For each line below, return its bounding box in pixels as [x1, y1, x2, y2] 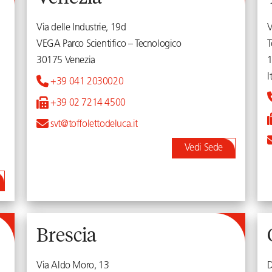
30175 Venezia [36, 56, 95, 66]
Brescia [36, 222, 97, 246]
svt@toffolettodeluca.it [48, 120, 138, 129]
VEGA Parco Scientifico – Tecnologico [36, 39, 182, 49]
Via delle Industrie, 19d [36, 23, 126, 33]
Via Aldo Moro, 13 [36, 261, 109, 271]
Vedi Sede [189, 143, 223, 153]
